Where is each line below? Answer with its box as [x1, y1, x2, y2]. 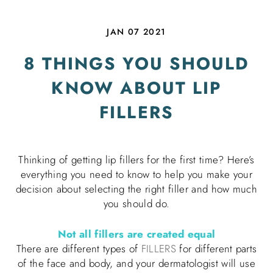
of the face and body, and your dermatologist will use [18, 255, 255, 271]
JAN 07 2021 [107, 25, 166, 38]
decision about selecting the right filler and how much [15, 182, 258, 197]
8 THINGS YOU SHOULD [23, 51, 250, 76]
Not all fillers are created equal [57, 226, 216, 241]
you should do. [103, 196, 170, 211]
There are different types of [16, 241, 141, 256]
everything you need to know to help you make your [21, 167, 252, 182]
